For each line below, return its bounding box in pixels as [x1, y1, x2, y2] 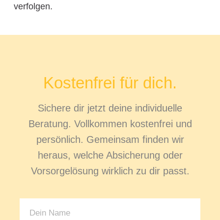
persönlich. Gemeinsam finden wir [36, 134, 184, 145]
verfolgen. [13, 1, 53, 11]
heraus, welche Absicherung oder [37, 150, 183, 161]
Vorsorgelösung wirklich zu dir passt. [30, 165, 190, 177]
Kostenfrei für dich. [43, 74, 177, 92]
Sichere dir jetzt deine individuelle [38, 103, 182, 114]
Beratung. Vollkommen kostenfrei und [28, 118, 192, 130]
